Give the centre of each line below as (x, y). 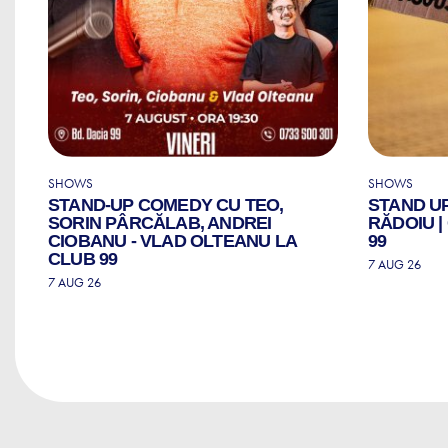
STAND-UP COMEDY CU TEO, (166, 204)
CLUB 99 (83, 258)
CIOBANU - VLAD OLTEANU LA (172, 240)
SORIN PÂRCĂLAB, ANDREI (160, 222)
